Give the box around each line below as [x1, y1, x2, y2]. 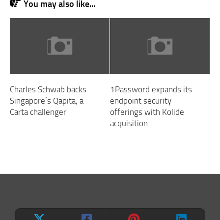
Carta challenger [10, 107, 66, 117]
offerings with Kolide [110, 107, 184, 117]
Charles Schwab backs [10, 84, 86, 94]
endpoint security [110, 95, 171, 106]
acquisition [110, 118, 148, 128]
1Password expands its [110, 84, 192, 94]
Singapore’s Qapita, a [10, 95, 83, 106]
